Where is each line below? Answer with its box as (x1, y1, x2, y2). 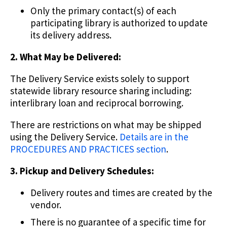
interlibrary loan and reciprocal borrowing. (10, 97, 183, 109)
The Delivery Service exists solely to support (10, 72, 190, 85)
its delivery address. (30, 29, 111, 42)
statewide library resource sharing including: (10, 85, 192, 97)
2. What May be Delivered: (10, 51, 121, 63)
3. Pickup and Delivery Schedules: (10, 165, 154, 177)
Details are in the (120, 131, 188, 143)
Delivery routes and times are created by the (30, 186, 212, 199)
